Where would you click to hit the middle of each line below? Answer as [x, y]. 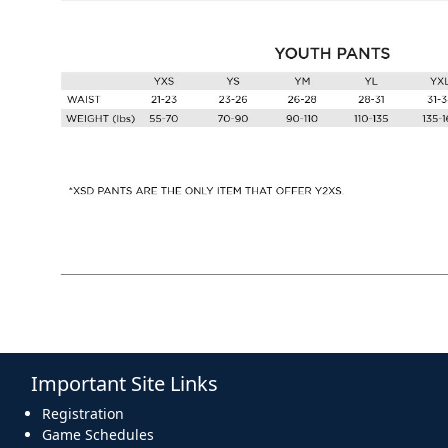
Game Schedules [98, 435]
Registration [83, 414]
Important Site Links [124, 384]
